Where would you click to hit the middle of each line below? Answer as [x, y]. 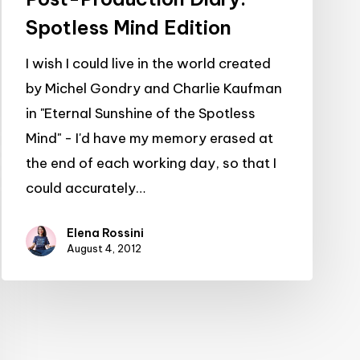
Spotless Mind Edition [129, 27]
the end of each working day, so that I [151, 163]
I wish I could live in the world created [148, 63]
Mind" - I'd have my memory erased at [149, 138]
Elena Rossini [105, 233]
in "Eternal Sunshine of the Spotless [141, 113]
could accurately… [86, 188]
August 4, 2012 [104, 248]
